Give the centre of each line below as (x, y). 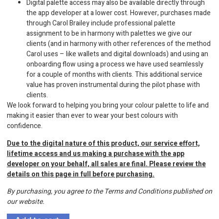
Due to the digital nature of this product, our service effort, (103, 143)
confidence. (25, 126)
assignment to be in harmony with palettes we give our (109, 34)
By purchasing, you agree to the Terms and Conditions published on (109, 192)
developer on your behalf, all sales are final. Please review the (106, 164)
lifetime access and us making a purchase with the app (96, 153)
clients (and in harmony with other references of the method (119, 44)
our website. (26, 202)
